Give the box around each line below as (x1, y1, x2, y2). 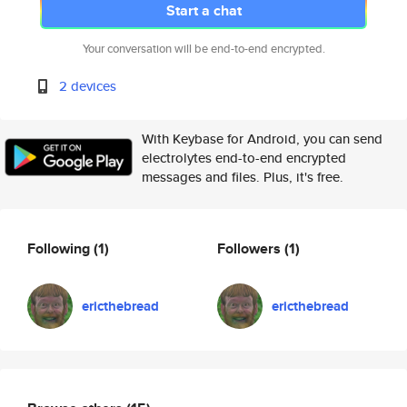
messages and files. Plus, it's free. (142, 167, 343, 186)
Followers (217, 237, 284, 259)
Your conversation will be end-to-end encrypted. (82, 40, 325, 57)
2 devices (59, 76, 117, 95)
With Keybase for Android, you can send (142, 129, 382, 148)
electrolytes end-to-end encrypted (142, 148, 346, 167)
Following (27, 237, 94, 259)
